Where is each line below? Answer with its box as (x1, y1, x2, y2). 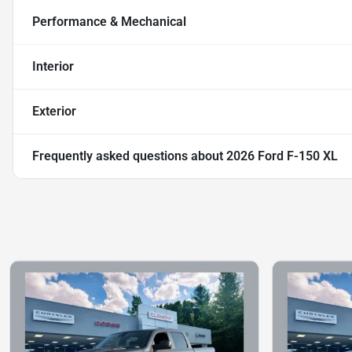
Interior (32, 59, 74, 75)
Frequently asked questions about (32, 148, 226, 164)
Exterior (32, 104, 76, 119)
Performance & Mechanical (32, 14, 186, 30)
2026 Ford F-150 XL (226, 148, 338, 164)
